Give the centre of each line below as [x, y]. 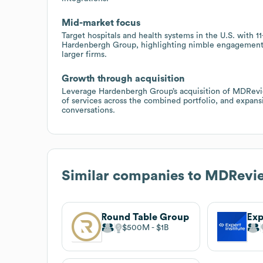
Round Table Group [145, 217]
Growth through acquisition [123, 78]
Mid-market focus [101, 23]
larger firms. [84, 54]
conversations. [88, 110]
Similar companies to [133, 176]
